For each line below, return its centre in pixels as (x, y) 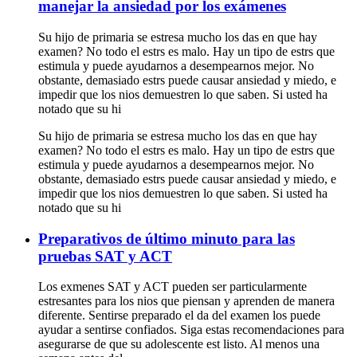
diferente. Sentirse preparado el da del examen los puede (179, 316)
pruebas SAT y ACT (105, 256)
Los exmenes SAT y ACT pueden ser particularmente (173, 287)
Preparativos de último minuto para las (167, 238)
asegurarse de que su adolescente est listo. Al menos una (179, 344)
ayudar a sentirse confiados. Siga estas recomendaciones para (191, 330)
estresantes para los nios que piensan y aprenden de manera (186, 301)
